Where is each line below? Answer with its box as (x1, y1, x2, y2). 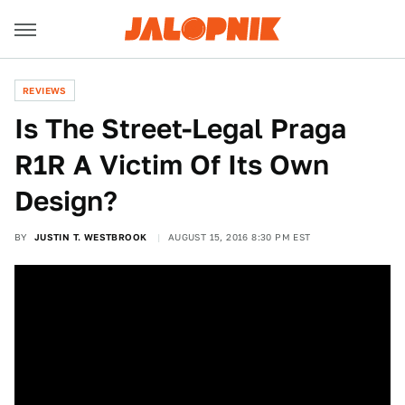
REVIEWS (23, 85, 67, 96)
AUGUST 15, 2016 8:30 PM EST (167, 231, 311, 242)
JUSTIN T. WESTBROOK (33, 231, 147, 242)
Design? (14, 184, 118, 217)
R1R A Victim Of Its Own (14, 148, 329, 181)
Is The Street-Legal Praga (14, 112, 346, 145)
